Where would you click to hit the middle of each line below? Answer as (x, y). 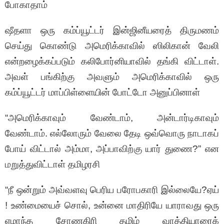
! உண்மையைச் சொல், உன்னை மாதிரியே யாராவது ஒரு (112, 205)
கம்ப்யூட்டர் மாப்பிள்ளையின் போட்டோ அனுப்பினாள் (102, 92)
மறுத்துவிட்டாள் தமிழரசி (52, 164)
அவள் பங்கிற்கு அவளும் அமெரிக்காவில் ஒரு (112, 77)
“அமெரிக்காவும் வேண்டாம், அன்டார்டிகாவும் (112, 118)
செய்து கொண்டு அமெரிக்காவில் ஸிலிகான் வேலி (112, 46)
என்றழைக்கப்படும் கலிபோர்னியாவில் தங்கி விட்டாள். (112, 61)
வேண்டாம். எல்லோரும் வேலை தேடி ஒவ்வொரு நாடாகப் (112, 133)
